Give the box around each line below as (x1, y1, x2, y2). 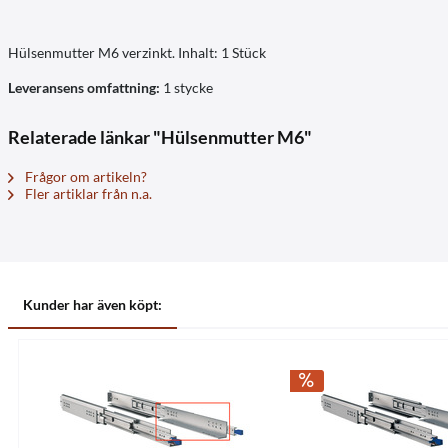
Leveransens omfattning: (8, 79, 163, 96)
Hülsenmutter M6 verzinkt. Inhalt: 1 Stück (8, 44, 266, 61)
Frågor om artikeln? (22, 168, 147, 185)
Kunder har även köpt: (23, 296, 162, 313)
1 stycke (163, 79, 213, 96)
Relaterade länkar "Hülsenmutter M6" (8, 126, 312, 148)
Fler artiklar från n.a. (22, 185, 152, 202)
